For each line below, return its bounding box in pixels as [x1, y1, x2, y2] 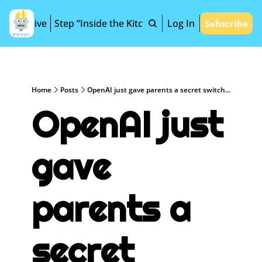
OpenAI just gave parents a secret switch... [87, 84, 230, 95]
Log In [167, 17, 195, 30]
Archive [13, 17, 47, 30]
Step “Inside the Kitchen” [54, 17, 163, 30]
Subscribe [205, 18, 248, 29]
